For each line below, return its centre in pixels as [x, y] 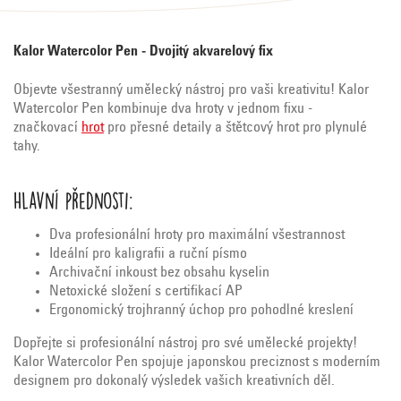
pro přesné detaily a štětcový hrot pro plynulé [237, 128]
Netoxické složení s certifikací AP [146, 292]
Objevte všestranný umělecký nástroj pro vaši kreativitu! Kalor [191, 91]
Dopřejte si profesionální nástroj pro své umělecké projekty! [185, 344]
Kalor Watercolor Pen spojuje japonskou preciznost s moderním [197, 363]
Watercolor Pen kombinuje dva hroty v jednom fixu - [163, 110]
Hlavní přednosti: [73, 200]
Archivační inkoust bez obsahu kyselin [159, 273]
